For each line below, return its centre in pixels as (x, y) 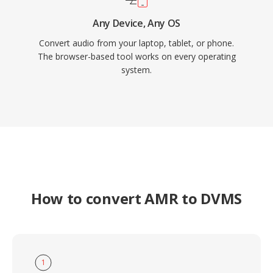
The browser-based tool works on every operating (136, 56)
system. (136, 70)
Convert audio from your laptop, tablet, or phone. (136, 43)
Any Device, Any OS (136, 23)
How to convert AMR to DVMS (136, 198)
